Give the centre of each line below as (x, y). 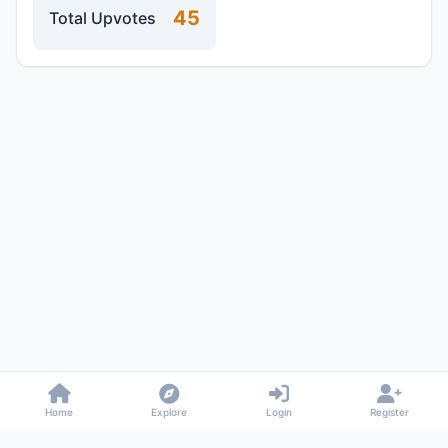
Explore (169, 411)
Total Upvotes (102, 17)
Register (389, 411)
